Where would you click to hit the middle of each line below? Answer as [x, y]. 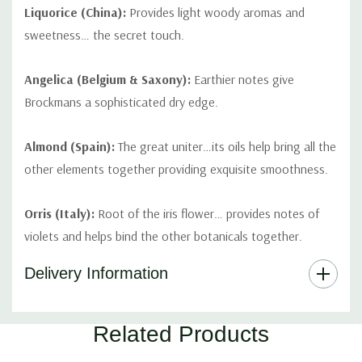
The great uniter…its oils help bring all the [225, 147]
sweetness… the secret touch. [104, 35]
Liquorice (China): [75, 13]
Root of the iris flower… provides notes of [207, 214]
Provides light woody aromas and [215, 13]
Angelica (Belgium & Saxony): [107, 80]
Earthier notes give [242, 80]
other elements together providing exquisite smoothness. [176, 169]
